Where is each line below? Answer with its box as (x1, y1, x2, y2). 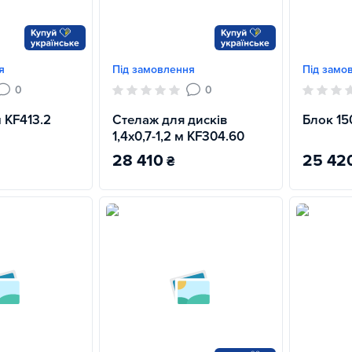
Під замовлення (112, 63, 195, 76)
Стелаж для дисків (112, 112, 227, 128)
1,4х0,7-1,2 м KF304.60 (112, 129, 244, 145)
